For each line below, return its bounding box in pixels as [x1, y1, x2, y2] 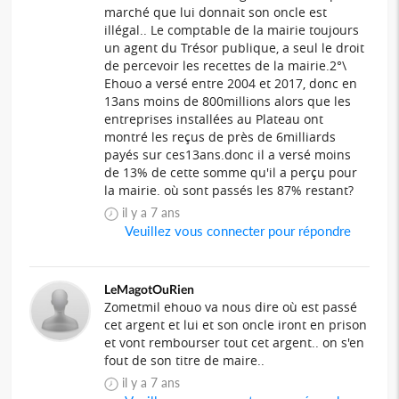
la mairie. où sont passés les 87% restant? [104, 182, 354, 199]
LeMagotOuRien [104, 281, 195, 297]
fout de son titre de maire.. [104, 352, 265, 370]
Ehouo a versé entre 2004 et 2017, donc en [104, 75, 358, 93]
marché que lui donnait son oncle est [104, 4, 328, 21]
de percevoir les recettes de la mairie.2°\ [104, 57, 347, 75]
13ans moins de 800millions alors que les [104, 93, 352, 110]
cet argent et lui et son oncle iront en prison [104, 316, 368, 334]
